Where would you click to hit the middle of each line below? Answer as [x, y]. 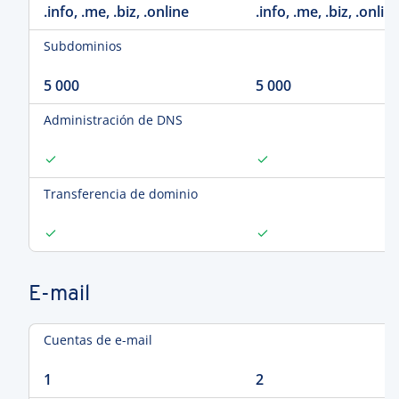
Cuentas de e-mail [98, 340]
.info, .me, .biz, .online [116, 12]
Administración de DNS [113, 120]
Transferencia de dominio [121, 194]
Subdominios [83, 46]
